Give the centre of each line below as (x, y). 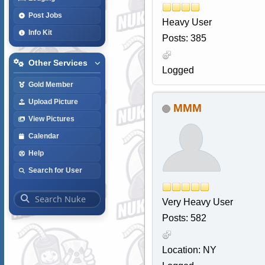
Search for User (55, 170)
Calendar (43, 136)
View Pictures (51, 119)
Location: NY (189, 250)
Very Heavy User (197, 202)
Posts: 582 (184, 218)
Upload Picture (53, 101)
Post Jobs (45, 15)
